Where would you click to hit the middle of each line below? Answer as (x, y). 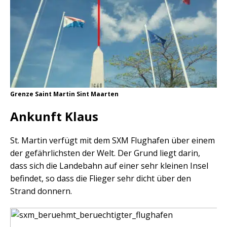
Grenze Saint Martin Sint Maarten (64, 94)
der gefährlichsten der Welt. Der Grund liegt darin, (105, 153)
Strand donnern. (41, 191)
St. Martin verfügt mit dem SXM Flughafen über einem (112, 141)
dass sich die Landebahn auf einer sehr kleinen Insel (109, 166)
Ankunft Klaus (54, 117)
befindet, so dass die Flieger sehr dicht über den (101, 179)
